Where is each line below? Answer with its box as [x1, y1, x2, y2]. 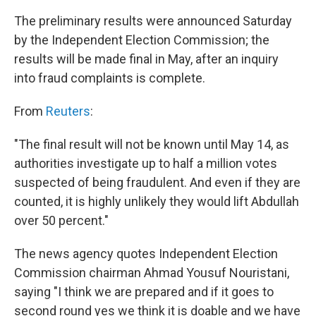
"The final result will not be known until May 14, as [14, 137, 289, 152]
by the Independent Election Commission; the [14, 32, 269, 48]
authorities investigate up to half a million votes [14, 156, 277, 171]
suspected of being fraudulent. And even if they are [14, 175, 300, 190]
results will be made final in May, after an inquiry [14, 51, 279, 67]
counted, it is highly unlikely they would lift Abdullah [14, 194, 299, 209]
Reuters [46, 104, 90, 119]
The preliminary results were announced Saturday [14, 13, 292, 29]
